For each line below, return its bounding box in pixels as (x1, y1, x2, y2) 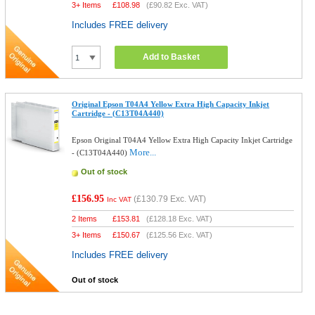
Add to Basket (143, 52, 200, 62)
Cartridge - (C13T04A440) (72, 109, 165, 117)
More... (129, 147, 157, 157)
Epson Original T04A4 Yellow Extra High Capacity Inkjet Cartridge (72, 136, 293, 144)
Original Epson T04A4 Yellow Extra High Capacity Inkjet (72, 100, 270, 108)
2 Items (72, 214, 98, 223)
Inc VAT (107, 195, 132, 203)
